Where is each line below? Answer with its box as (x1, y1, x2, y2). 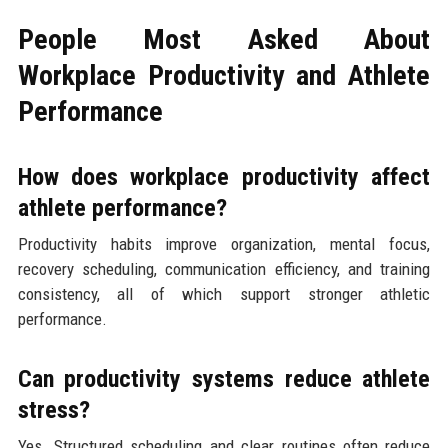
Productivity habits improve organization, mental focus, (17, 233, 431, 254)
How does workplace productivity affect (17, 162, 431, 191)
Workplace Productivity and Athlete (17, 58, 431, 92)
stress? (17, 395, 90, 424)
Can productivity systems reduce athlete (17, 364, 431, 393)
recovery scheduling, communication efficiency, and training (17, 258, 431, 279)
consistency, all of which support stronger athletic (17, 283, 431, 304)
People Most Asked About (17, 22, 431, 56)
